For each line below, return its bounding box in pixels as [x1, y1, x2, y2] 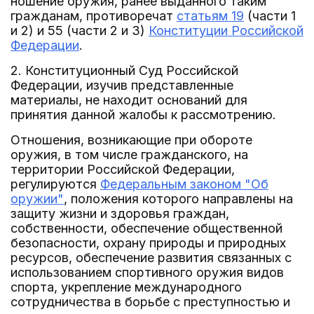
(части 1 [244, 8, 296, 23]
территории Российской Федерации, [11, 162, 235, 177]
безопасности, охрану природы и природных [11, 235, 286, 250]
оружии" [11, 191, 64, 206]
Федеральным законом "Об [100, 177, 268, 191]
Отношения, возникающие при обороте [11, 132, 252, 147]
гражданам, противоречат [11, 8, 177, 23]
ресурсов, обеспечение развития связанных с [11, 250, 292, 265]
